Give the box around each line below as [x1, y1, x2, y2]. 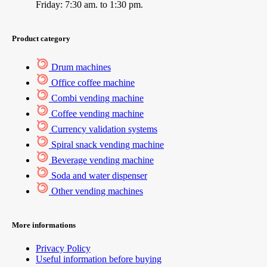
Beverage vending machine [51, 154, 154, 165]
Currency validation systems [51, 123, 157, 134]
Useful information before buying [36, 253, 162, 264]
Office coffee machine [51, 77, 135, 88]
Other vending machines [51, 185, 143, 196]
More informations [12, 220, 76, 229]
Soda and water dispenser [51, 170, 147, 181]
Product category [12, 34, 70, 44]
